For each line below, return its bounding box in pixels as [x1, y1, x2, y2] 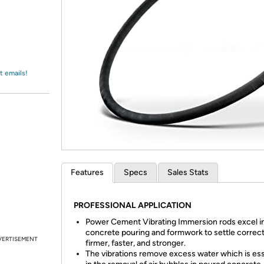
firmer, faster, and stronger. [85, 238, 186, 248]
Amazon [22, 15, 54, 25]
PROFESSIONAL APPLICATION [74, 200, 192, 210]
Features [71, 167, 104, 177]
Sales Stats [167, 167, 209, 177]
